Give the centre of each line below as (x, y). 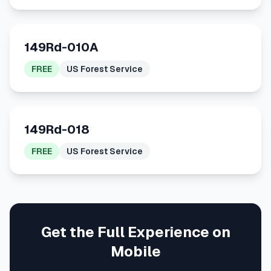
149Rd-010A (61, 47)
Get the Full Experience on (135, 232)
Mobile (135, 251)
